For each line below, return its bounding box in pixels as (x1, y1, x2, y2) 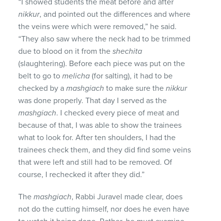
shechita (112, 46, 143, 56)
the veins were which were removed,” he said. (18, 21, 177, 32)
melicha (62, 71, 90, 81)
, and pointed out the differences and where (39, 9, 191, 19)
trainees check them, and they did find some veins (18, 145, 191, 155)
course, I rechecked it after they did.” (18, 169, 145, 180)
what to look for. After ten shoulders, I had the (18, 132, 176, 143)
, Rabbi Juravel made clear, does (72, 191, 183, 202)
